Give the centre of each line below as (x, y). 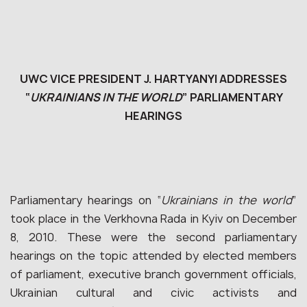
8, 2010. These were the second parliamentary (153, 237)
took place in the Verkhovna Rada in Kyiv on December (153, 219)
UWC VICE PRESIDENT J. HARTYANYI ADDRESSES (153, 79)
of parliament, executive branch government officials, (153, 274)
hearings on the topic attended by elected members (153, 256)
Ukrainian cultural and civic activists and (153, 293)
